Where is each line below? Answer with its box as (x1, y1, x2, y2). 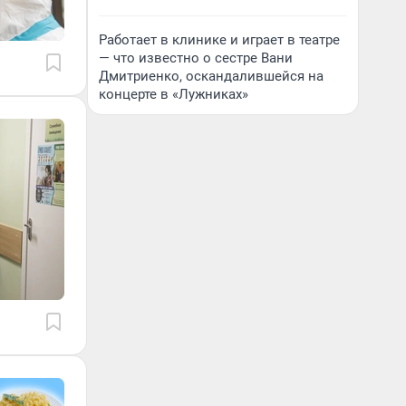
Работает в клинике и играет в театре (99, 32, 340, 48)
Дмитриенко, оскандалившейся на (99, 68, 324, 84)
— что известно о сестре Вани (99, 50, 293, 66)
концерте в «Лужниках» (99, 86, 248, 102)
